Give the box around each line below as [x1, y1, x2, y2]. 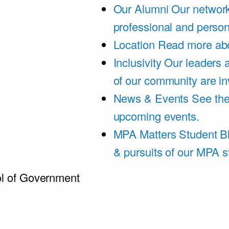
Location [113, 36, 155, 52]
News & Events [113, 90, 189, 106]
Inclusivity [113, 54, 162, 70]
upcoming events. [113, 108, 199, 124]
